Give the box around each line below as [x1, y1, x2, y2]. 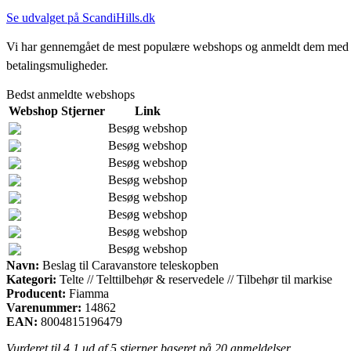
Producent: [6, 286, 66, 300]
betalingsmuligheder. [6, 58, 108, 72]
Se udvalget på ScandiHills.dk [6, 10, 155, 24]
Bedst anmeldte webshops [6, 87, 135, 101]
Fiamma [69, 286, 109, 300]
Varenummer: [6, 300, 81, 314]
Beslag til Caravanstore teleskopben [39, 258, 219, 272]
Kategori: [6, 272, 56, 286]
